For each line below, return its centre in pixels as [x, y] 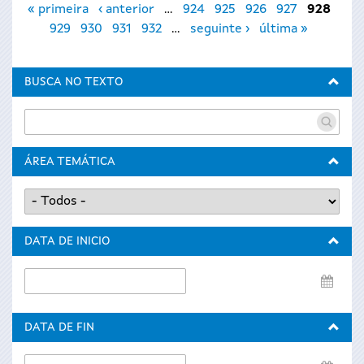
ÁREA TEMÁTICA [70, 162]
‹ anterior [126, 10]
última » [284, 29]
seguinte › [220, 29]
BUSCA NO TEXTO [74, 82]
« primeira [58, 10]
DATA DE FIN [59, 327]
